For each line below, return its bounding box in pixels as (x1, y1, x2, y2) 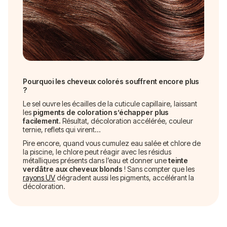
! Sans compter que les (123, 164, 195, 173)
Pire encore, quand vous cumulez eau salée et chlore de (23, 138, 201, 147)
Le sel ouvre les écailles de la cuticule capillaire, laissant (23, 99, 197, 108)
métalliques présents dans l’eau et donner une (23, 156, 168, 165)
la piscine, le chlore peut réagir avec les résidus (23, 147, 171, 156)
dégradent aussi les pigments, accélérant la (55, 173, 194, 182)
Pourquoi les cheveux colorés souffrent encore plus (23, 77, 199, 86)
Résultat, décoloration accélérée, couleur (61, 116, 193, 125)
